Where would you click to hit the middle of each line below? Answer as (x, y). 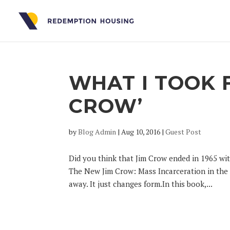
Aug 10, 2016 (141, 132)
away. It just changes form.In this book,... (141, 184)
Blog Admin (97, 132)
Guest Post (184, 132)
